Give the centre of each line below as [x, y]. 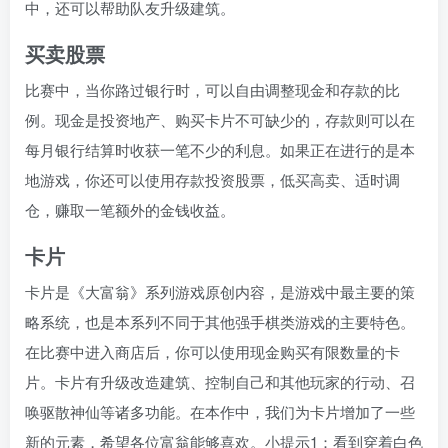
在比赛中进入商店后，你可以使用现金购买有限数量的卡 [212, 352]
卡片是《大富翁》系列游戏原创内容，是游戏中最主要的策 [220, 292]
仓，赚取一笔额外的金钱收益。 [130, 210]
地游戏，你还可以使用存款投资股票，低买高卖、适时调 [212, 180]
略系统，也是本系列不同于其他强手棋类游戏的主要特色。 [220, 322]
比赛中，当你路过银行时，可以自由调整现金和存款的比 [212, 90]
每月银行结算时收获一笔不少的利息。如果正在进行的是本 [220, 150]
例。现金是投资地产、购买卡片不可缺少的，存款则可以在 [220, 120]
